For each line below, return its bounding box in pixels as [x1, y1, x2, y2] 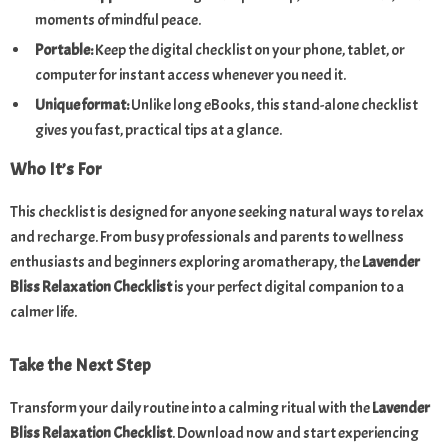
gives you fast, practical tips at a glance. [35, 120, 282, 140]
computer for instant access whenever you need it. [35, 65, 346, 85]
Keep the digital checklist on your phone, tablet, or [93, 40, 405, 60]
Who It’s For [10, 158, 102, 181]
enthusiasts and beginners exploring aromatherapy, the [10, 252, 362, 272]
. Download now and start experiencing [172, 423, 419, 443]
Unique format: [35, 95, 129, 115]
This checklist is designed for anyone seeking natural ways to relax [10, 202, 424, 222]
